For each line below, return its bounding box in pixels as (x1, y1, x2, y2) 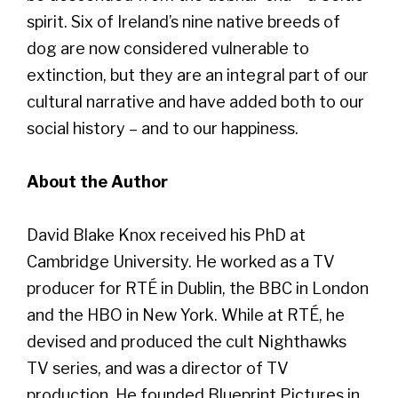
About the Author (27, 171, 168, 191)
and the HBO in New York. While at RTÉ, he (27, 305, 345, 324)
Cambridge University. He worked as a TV (27, 251, 335, 271)
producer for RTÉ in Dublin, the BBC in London (27, 278, 369, 298)
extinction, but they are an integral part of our (27, 65, 369, 84)
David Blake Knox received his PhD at (27, 225, 306, 244)
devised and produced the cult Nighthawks (27, 331, 346, 351)
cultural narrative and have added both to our (27, 92, 364, 111)
